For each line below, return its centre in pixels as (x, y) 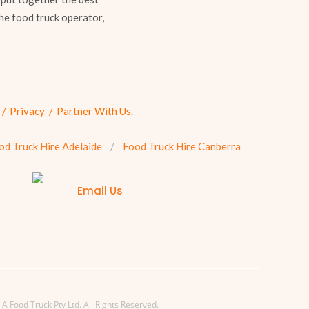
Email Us (100, 191)
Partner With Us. (95, 111)
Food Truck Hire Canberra (181, 147)
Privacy (27, 111)
